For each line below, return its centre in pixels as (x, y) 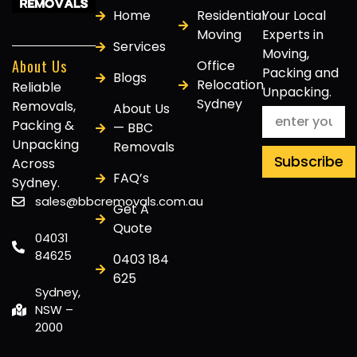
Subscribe (308, 162)
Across (33, 164)
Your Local (294, 16)
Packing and (300, 73)
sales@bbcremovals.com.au (119, 202)
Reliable (37, 88)
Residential (230, 16)
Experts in (292, 35)
